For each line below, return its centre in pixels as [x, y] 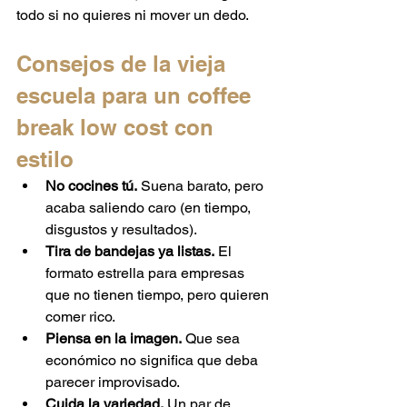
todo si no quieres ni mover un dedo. [133, 15]
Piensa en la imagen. [114, 339]
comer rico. [80, 317]
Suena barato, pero [202, 186]
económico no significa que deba [154, 361]
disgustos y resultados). [121, 230]
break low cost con [118, 128]
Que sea [213, 339]
